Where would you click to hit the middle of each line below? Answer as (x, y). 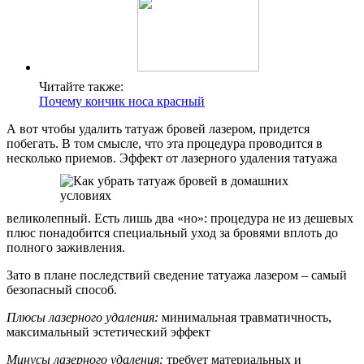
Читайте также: (81, 86)
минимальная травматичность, (245, 317)
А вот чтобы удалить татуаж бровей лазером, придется (158, 128)
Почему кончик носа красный (122, 101)
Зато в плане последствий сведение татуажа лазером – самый (177, 275)
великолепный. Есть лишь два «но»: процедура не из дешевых (180, 218)
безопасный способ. (62, 289)
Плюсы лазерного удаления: (82, 317)
